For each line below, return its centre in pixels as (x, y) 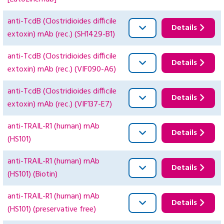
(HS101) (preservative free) (52, 210)
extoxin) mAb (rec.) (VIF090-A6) (62, 70)
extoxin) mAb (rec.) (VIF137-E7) (60, 105)
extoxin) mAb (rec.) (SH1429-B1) (61, 35)
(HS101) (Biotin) (32, 175)
